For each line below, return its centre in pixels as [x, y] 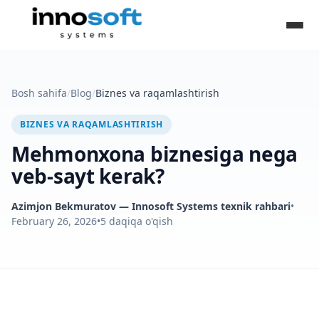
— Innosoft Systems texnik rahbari [203, 206]
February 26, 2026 [54, 221]
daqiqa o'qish [141, 221]
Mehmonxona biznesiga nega [155, 154]
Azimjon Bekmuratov [64, 206]
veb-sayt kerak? [88, 176]
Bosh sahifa [39, 93]
